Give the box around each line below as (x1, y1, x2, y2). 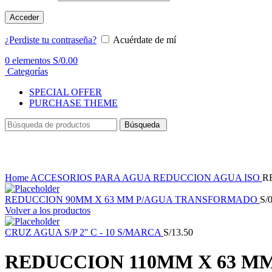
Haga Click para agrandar (5, 161, 103, 172)
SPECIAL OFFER (29, 86, 102, 97)
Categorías (7, 66, 48, 76)
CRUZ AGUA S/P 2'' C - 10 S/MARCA (5, 226, 163, 237)
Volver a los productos (5, 205, 90, 216)
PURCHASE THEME (29, 97, 118, 108)
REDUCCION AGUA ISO (153, 172, 262, 183)
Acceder (10, 12, 39, 22)
